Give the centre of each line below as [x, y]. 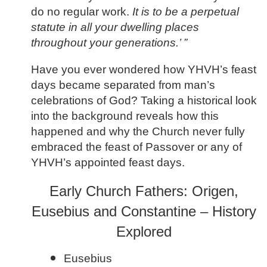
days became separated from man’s [123, 85]
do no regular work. [82, 12]
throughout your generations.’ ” [109, 43]
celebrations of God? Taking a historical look [144, 100]
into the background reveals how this [125, 116]
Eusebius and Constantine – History [144, 212]
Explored [144, 232]
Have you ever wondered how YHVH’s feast [144, 69]
